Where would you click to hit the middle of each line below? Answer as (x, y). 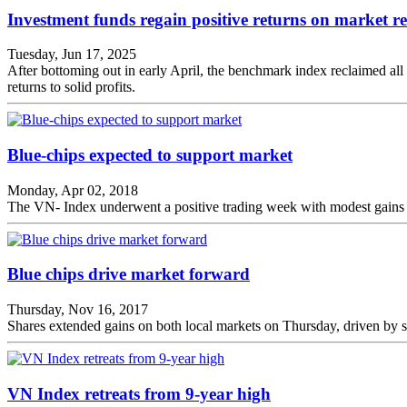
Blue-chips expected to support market (150, 154)
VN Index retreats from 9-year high (139, 393)
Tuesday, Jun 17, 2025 (72, 55)
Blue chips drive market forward (129, 274)
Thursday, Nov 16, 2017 (78, 310)
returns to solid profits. (71, 87)
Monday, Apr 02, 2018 (73, 190)
